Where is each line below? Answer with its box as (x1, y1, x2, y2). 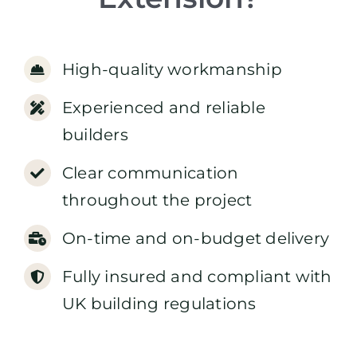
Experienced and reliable (61, 98, 265, 118)
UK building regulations (61, 294, 257, 314)
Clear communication (61, 163, 239, 183)
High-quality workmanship (61, 60, 282, 80)
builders (61, 125, 128, 145)
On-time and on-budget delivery (61, 229, 330, 249)
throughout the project (61, 190, 253, 210)
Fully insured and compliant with (61, 267, 332, 287)
